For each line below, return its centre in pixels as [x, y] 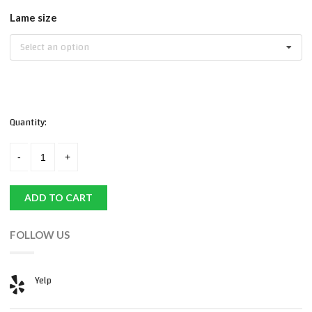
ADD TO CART [58, 198]
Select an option [55, 48]
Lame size [33, 18]
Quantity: [28, 123]
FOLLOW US [40, 235]
